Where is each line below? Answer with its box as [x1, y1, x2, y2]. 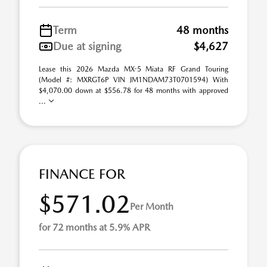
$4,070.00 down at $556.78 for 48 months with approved [39, 86, 228, 95]
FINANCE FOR [39, 166, 125, 182]
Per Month [130, 200, 173, 212]
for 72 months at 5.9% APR [39, 222, 150, 233]
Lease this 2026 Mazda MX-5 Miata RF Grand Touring [39, 65, 228, 73]
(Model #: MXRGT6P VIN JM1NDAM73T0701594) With [39, 76, 228, 84]
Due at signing [53, 40, 121, 52]
